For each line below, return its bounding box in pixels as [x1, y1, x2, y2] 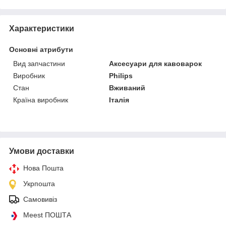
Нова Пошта [23, 163, 64, 172]
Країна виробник [13, 95, 68, 104]
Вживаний [109, 83, 146, 92]
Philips [109, 71, 133, 80]
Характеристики [9, 24, 74, 33]
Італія [109, 95, 130, 104]
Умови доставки [9, 146, 74, 155]
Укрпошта [23, 179, 55, 188]
